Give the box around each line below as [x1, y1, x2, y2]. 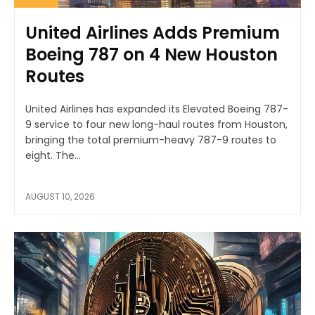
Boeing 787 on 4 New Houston [25, 42, 278, 66]
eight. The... [25, 148, 81, 162]
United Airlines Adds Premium [25, 20, 280, 44]
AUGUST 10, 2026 [25, 190, 95, 202]
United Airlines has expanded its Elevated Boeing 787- [25, 101, 288, 116]
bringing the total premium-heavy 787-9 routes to [25, 132, 276, 147]
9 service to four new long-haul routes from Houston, [25, 117, 288, 131]
